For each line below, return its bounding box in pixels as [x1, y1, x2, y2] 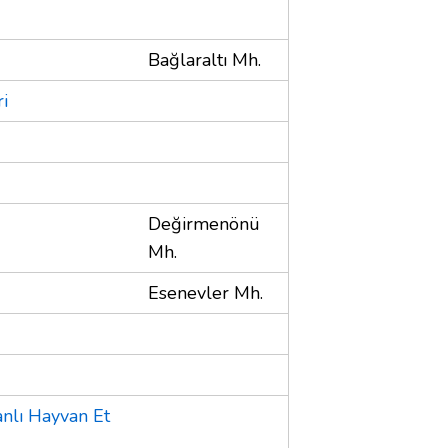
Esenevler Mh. [148, 280, 263, 305]
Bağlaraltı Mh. [148, 47, 261, 72]
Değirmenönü [148, 211, 260, 236]
